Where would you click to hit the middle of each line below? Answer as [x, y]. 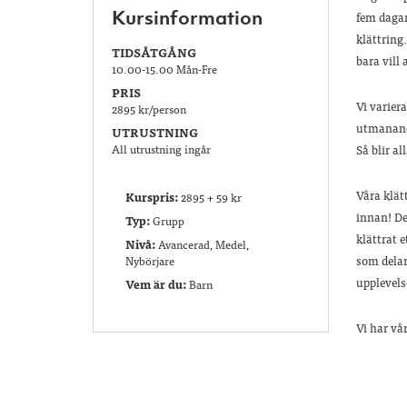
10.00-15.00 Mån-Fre [164, 69]
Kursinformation [187, 17]
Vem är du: [156, 283]
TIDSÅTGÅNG [154, 52]
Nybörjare [150, 260]
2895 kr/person [149, 109]
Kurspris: [152, 196]
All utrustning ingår [161, 149]
